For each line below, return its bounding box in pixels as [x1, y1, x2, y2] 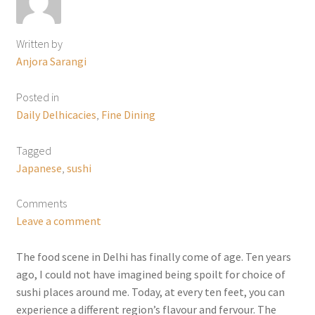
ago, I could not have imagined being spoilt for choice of [15, 267, 285, 282]
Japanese [15, 160, 62, 175]
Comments [15, 196, 67, 211]
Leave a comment [15, 214, 101, 229]
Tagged [15, 143, 51, 157]
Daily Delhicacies [15, 107, 96, 122]
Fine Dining [101, 107, 155, 122]
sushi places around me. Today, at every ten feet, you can [15, 285, 285, 300]
